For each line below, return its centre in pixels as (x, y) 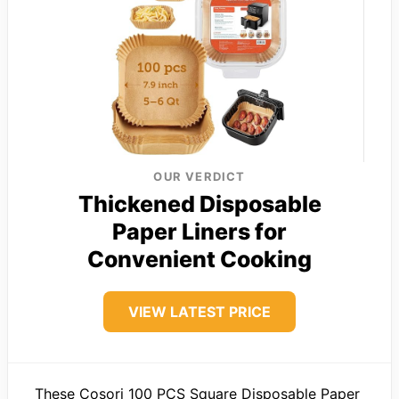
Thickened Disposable (199, 204)
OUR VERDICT (199, 177)
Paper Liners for (199, 232)
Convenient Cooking (199, 260)
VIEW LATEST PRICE (199, 312)
